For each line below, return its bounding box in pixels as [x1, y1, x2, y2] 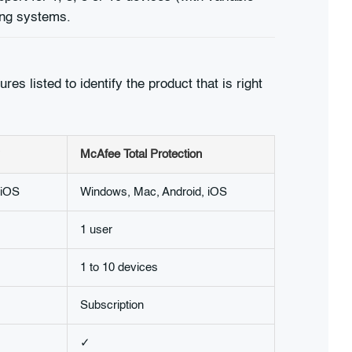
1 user [80, 223, 112, 236]
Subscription [80, 299, 144, 311]
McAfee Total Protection [80, 148, 202, 160]
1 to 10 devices [80, 261, 158, 273]
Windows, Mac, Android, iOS [80, 185, 227, 198]
